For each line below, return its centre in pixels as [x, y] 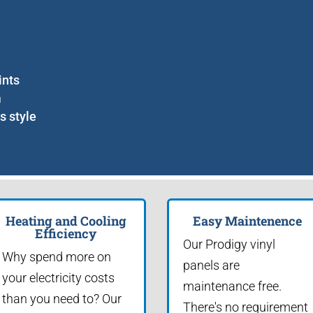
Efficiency [66, 233]
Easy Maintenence [247, 220]
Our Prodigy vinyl [230, 244]
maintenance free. [233, 286]
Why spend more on [56, 256]
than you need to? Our [61, 298]
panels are [212, 265]
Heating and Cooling [66, 220]
